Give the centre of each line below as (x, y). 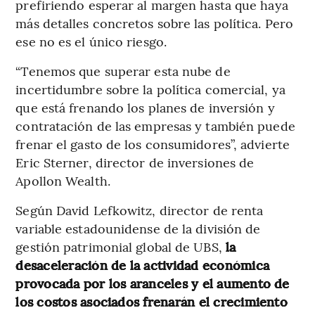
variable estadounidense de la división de (138, 228)
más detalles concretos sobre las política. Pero (155, 22)
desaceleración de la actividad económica (142, 264)
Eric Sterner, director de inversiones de (135, 162)
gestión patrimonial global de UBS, (119, 246)
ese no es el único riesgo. (91, 41)
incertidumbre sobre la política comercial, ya (150, 89)
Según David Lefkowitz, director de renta (140, 210)
